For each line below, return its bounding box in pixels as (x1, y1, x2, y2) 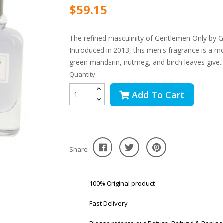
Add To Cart (132, 89, 184, 101)
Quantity (69, 70, 95, 79)
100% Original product (89, 179, 155, 188)
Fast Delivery (89, 199, 128, 208)
